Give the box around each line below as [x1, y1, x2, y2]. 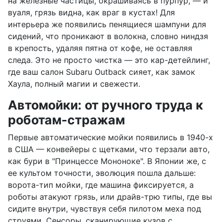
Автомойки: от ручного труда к [8, 97, 203, 112]
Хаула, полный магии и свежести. [8, 78, 140, 89]
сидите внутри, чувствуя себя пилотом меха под [8, 203, 201, 214]
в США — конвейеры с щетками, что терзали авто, [8, 144, 210, 154]
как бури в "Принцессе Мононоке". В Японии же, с [8, 156, 206, 166]
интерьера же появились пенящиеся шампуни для [8, 19, 206, 29]
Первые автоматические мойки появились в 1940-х [8, 132, 213, 142]
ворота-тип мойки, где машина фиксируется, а [8, 179, 194, 190]
